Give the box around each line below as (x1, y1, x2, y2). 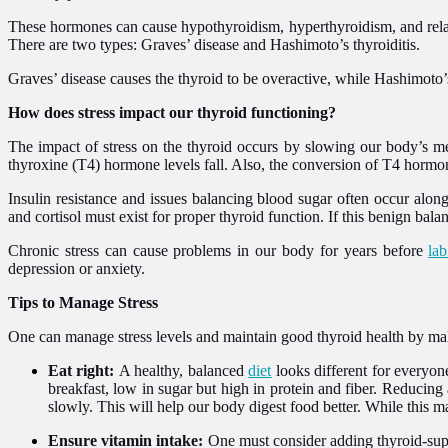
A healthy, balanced (118, 361, 244, 379)
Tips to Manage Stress (8, 293, 158, 311)
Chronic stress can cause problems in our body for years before (8, 241, 429, 259)
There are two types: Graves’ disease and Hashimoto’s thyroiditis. (8, 35, 420, 53)
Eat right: (48, 361, 119, 379)
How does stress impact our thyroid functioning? (8, 103, 340, 121)
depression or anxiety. (8, 259, 145, 277)
